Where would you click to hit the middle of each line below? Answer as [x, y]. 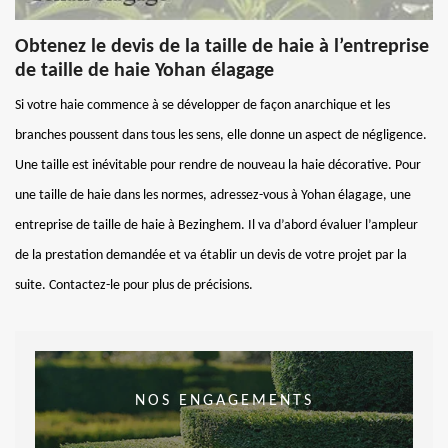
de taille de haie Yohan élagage [144, 70]
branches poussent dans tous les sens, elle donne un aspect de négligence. [221, 135]
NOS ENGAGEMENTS [224, 400]
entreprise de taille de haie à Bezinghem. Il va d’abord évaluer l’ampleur [216, 225]
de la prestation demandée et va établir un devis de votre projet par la [211, 255]
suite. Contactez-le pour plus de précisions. [134, 285]
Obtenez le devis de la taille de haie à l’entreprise [222, 46]
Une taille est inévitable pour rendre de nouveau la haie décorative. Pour [218, 165]
